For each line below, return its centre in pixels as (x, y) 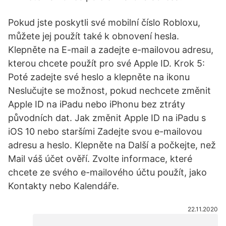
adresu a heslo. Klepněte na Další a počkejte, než (112, 145)
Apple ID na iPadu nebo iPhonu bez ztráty (97, 104)
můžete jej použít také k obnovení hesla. (94, 36)
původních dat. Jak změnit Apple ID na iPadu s (107, 118)
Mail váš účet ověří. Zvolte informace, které (100, 159)
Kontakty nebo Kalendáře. (64, 186)
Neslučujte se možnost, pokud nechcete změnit (109, 91)
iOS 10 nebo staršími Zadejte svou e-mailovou (105, 131)
